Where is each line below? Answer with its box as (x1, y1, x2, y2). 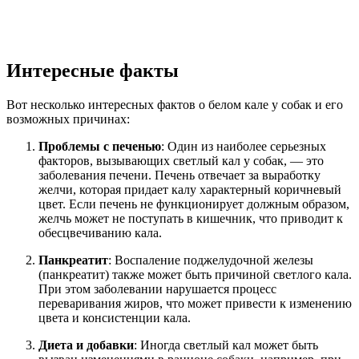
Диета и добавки (38, 337, 134, 352)
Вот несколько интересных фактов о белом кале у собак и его (6, 97, 343, 111)
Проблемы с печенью (38, 139, 161, 153)
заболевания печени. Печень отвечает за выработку (38, 167, 321, 182)
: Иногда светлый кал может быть (134, 337, 318, 352)
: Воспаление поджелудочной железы (108, 252, 313, 267)
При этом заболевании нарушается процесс (38, 281, 276, 296)
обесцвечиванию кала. (38, 225, 162, 240)
